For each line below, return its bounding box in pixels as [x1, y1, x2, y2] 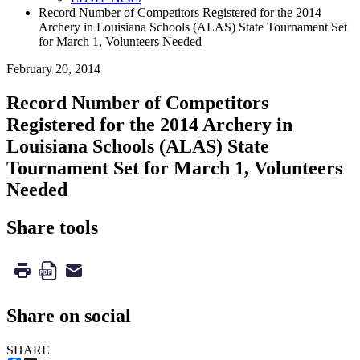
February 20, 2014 [6, 61, 100, 76]
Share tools [6, 216, 98, 238]
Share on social [6, 305, 131, 327]
